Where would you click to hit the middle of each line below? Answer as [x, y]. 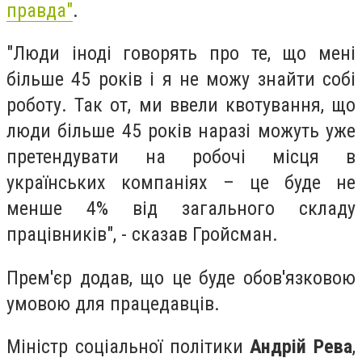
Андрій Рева [301, 347]
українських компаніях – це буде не [181, 183]
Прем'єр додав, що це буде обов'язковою [181, 278]
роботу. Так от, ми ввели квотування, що [181, 105]
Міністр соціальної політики [128, 347]
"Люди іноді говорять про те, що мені [181, 54]
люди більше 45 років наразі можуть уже [181, 131]
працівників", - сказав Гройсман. [142, 235]
